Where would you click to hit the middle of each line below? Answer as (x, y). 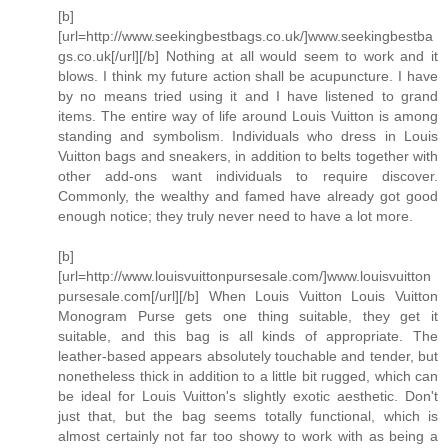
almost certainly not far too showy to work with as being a (248, 435)
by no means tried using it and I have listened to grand (248, 95)
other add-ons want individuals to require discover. (248, 175)
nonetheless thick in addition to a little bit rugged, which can (248, 375)
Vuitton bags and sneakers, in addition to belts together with (248, 155)
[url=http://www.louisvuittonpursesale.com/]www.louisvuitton (244, 275)
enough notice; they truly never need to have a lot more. (235, 215)
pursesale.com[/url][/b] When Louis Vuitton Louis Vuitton (248, 295)
